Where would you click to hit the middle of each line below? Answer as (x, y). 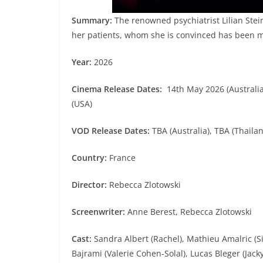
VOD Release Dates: (112, 131)
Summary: (93, 21)
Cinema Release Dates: (117, 89)
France (122, 158)
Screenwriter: (100, 212)
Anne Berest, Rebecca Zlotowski (190, 212)
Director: (90, 185)
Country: (90, 158)
